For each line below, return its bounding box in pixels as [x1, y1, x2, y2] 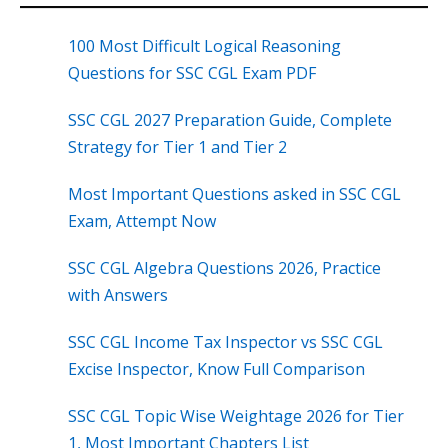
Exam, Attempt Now [68, 210, 216, 233]
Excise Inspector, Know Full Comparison [68, 358, 365, 381]
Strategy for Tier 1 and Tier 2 [68, 136, 287, 159]
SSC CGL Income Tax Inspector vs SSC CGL [68, 331, 383, 354]
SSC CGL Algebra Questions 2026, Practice [68, 257, 381, 280]
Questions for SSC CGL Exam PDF [68, 62, 316, 85]
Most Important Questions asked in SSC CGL [68, 183, 401, 206]
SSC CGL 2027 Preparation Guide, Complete [68, 109, 392, 132]
